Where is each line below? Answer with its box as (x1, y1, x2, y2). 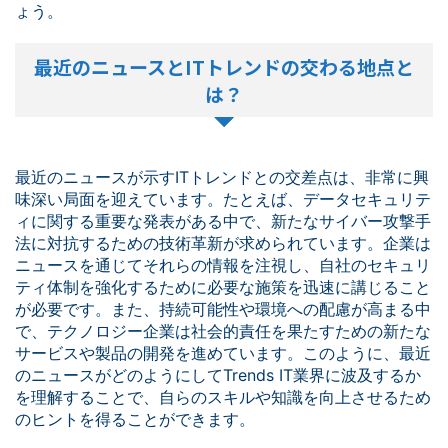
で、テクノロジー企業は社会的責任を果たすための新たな (15, 321, 431, 341)
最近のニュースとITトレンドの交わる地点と (34, 53, 414, 80)
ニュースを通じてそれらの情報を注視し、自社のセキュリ (15, 255, 431, 275)
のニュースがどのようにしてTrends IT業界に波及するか (15, 365, 421, 385)
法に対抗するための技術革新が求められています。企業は (15, 233, 431, 253)
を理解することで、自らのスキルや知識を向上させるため (15, 387, 431, 407)
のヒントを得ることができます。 (15, 409, 255, 429)
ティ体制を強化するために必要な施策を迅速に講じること (15, 277, 431, 297)
